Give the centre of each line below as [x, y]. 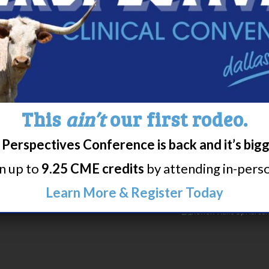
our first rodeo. [177, 119]
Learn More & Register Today [134, 192]
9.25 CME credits [93, 168]
